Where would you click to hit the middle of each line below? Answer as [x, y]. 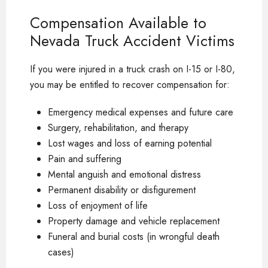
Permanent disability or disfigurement [122, 190]
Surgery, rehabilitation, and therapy [118, 127]
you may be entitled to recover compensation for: [130, 84]
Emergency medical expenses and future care [141, 112]
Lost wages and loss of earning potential [130, 143]
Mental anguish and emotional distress [124, 174]
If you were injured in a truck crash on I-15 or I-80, [133, 69]
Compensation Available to [118, 22]
